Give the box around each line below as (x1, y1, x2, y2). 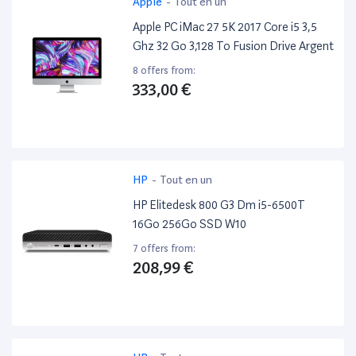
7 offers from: (133, 242, 196, 255)
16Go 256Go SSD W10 (133, 217, 247, 232)
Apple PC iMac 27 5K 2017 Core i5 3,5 (133, 20, 318, 35)
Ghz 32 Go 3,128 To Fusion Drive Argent (133, 39, 335, 54)
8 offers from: (133, 64, 196, 77)
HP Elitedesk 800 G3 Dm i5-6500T (133, 198, 306, 213)
